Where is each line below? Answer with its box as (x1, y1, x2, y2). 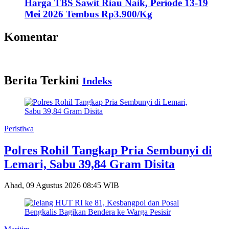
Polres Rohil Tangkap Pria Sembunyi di (4, 143, 212, 157)
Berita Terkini (4, 73, 82, 87)
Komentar (4, 30, 58, 43)
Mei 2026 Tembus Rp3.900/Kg (25, 9, 152, 20)
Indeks (82, 75, 112, 86)
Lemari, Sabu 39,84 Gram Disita (4, 157, 175, 171)
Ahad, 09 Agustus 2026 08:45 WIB (4, 181, 119, 190)
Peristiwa (4, 124, 34, 133)
